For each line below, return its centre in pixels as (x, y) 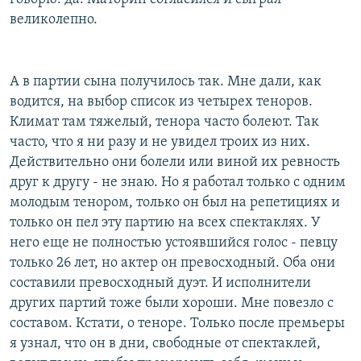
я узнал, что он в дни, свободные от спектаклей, (165, 343)
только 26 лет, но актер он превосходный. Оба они (172, 263)
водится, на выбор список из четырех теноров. (161, 102)
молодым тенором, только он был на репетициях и (175, 202)
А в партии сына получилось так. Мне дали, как (166, 81)
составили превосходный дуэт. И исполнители (160, 283)
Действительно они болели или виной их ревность (175, 162)
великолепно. (54, 19)
